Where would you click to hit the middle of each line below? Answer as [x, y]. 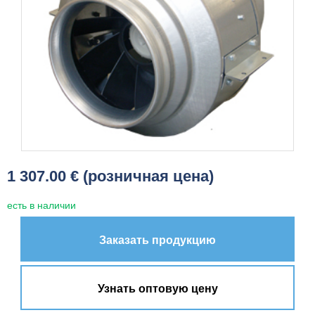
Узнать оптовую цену [157, 289]
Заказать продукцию [157, 240]
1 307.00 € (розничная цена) [110, 176]
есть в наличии [41, 206]
